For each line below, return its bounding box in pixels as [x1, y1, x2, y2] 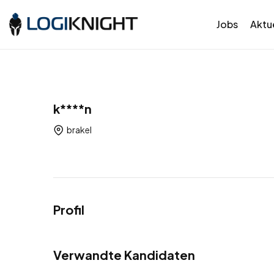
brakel [65, 124, 92, 136]
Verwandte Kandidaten [53, 246, 195, 262]
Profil [53, 201, 84, 217]
